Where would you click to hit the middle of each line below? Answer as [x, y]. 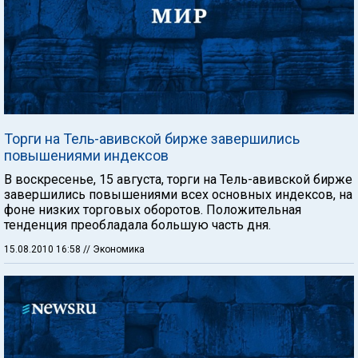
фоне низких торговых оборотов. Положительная [153, 210]
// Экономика [114, 249]
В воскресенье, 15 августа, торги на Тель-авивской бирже [178, 179]
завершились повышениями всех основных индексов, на [178, 195]
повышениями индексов [86, 155]
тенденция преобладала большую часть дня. [137, 225]
